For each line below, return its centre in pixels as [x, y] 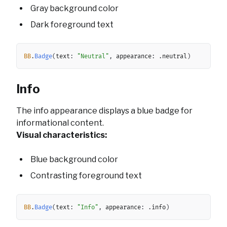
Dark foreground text [72, 25]
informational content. [60, 123]
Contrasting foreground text [86, 176]
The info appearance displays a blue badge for [104, 111]
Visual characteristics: [62, 135]
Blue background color [74, 159]
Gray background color [74, 8]
